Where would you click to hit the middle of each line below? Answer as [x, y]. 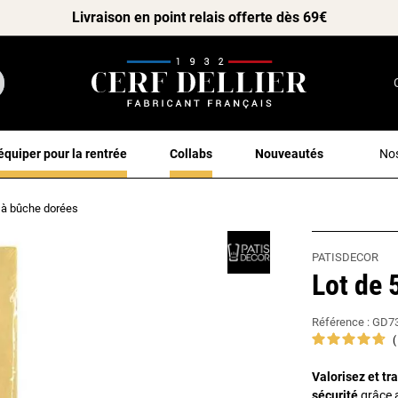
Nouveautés [289, 153]
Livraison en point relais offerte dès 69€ [199, 17]
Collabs [191, 153]
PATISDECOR [345, 257]
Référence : [342, 322]
